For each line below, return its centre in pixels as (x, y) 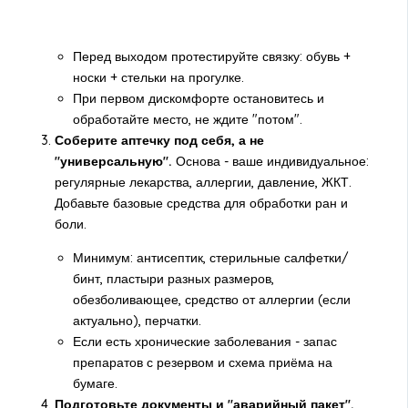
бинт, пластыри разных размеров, (173, 279)
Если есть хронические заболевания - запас (204, 342)
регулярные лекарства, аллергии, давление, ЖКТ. (203, 183)
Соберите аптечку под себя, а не (159, 141)
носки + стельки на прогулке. (158, 78)
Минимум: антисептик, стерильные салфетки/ (210, 258)
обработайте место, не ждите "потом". (187, 120)
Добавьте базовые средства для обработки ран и (201, 204)
